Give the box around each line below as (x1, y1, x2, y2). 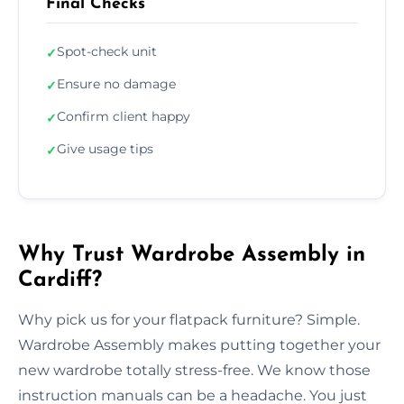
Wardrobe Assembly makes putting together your (18, 335, 381, 353)
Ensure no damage (57, 75, 176, 92)
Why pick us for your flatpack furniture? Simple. (18, 310, 360, 328)
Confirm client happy (57, 107, 190, 124)
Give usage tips (57, 140, 153, 157)
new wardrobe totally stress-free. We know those (18, 361, 371, 379)
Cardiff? (18, 269, 102, 291)
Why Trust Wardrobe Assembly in (18, 243, 365, 266)
